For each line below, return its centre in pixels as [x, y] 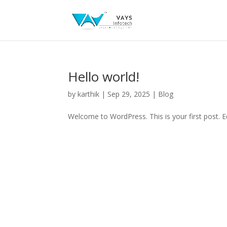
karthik [89, 94]
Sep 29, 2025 [129, 94]
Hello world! [104, 77]
